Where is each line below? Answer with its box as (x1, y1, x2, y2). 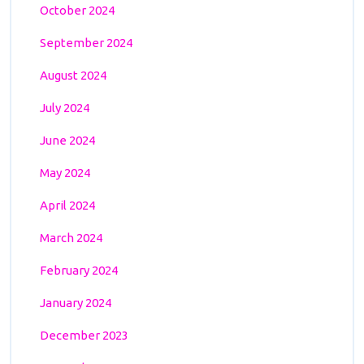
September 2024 (40, 35, 132, 50)
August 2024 (40, 67, 106, 82)
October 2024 (40, 2, 115, 17)
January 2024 (40, 295, 111, 310)
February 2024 (40, 262, 118, 277)
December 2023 (40, 327, 128, 342)
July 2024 (40, 100, 89, 115)
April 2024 (40, 197, 95, 212)
